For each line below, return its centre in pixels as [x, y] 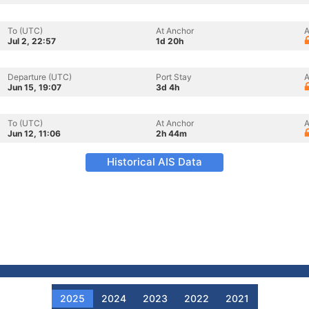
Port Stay [174, 77]
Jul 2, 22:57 [32, 41]
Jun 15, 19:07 [34, 87]
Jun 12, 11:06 [34, 133]
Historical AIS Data [154, 162]
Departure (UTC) [40, 77]
